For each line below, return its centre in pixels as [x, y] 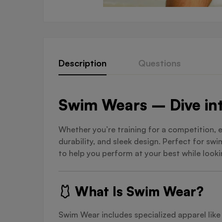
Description [83, 63]
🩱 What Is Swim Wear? [131, 191]
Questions [160, 63]
